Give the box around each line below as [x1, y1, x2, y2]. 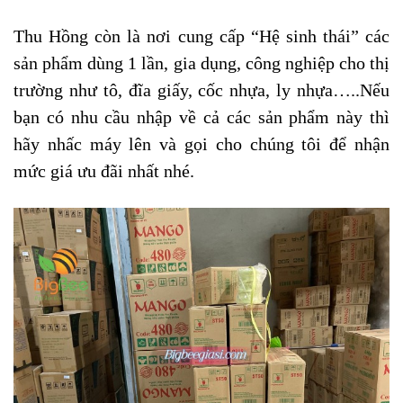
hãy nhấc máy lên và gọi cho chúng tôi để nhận [13, 134, 390, 154]
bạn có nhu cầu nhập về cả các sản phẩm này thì [13, 107, 390, 127]
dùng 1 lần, [83, 53, 169, 73]
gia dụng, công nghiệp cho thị [168, 53, 390, 73]
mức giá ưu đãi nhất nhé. [13, 161, 194, 181]
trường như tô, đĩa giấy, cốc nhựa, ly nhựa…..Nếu [13, 80, 390, 100]
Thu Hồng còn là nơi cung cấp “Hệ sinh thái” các [13, 26, 390, 46]
